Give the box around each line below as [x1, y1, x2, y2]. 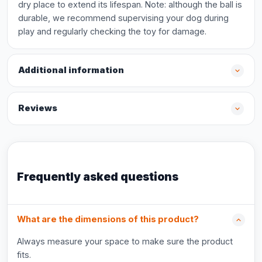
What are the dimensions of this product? [17, 214, 199, 225]
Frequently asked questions [17, 170, 178, 184]
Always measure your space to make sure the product [17, 236, 233, 246]
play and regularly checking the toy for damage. [18, 26, 206, 36]
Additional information [18, 65, 124, 75]
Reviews [18, 103, 57, 113]
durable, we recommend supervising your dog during [18, 13, 229, 23]
